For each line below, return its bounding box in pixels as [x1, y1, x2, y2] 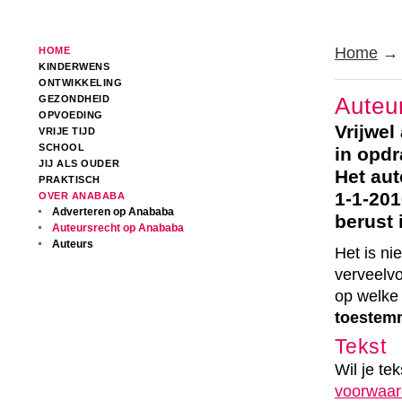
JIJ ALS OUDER [39, 158, 120, 169]
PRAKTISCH [39, 174, 100, 185]
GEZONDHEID [39, 93, 110, 104]
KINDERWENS [39, 61, 110, 72]
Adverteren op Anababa [52, 205, 174, 218]
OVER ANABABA [39, 190, 126, 201]
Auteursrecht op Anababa [52, 222, 184, 234]
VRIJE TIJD [39, 126, 96, 136]
